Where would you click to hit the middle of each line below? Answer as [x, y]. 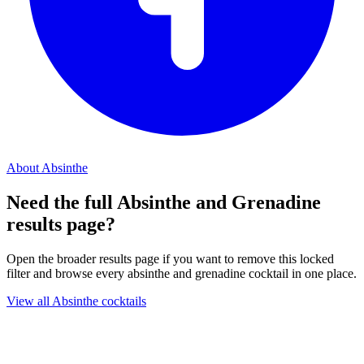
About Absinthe [47, 168]
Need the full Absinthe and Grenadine [164, 203]
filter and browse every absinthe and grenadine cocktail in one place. [182, 274]
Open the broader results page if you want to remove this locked [170, 259]
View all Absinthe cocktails [76, 301]
